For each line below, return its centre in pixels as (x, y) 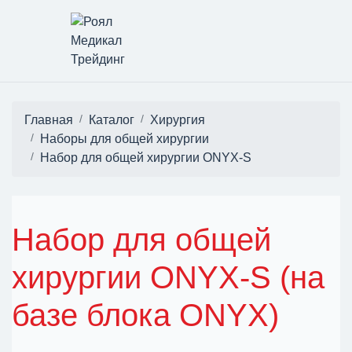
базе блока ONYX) (145, 315)
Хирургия (178, 120)
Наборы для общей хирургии (125, 139)
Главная (49, 120)
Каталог (112, 120)
